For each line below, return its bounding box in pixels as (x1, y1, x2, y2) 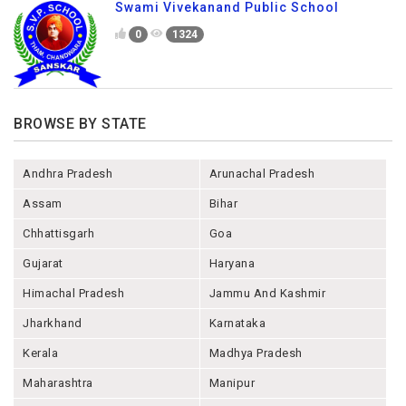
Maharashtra (23, 375, 93, 390)
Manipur (208, 375, 256, 390)
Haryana (208, 256, 256, 270)
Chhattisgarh (23, 226, 94, 240)
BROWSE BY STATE (14, 114, 147, 132)
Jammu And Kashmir (208, 285, 326, 300)
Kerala (23, 345, 58, 360)
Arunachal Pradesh (208, 166, 315, 180)
